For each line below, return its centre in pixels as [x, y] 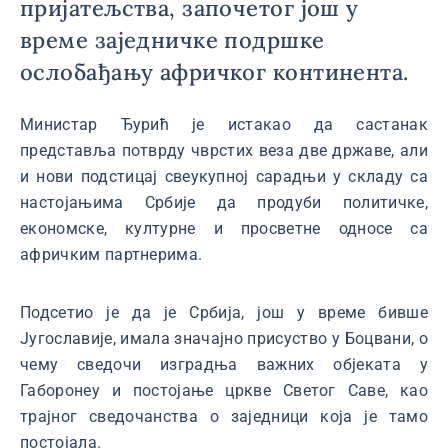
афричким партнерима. [113, 254]
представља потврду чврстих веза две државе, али [224, 150]
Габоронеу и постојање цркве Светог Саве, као [224, 390]
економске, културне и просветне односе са [224, 228]
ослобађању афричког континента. [214, 72]
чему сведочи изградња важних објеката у [224, 364]
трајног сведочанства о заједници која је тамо [224, 416]
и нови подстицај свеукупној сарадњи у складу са [224, 176]
